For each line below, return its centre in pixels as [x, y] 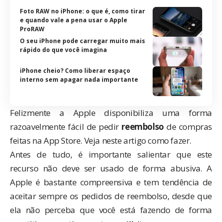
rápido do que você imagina [63, 50]
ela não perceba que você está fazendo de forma [111, 210]
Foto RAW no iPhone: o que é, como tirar [83, 11]
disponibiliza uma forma [154, 112]
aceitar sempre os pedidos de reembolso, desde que [111, 196]
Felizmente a [42, 112]
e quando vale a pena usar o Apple [74, 20]
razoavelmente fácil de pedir [66, 126]
